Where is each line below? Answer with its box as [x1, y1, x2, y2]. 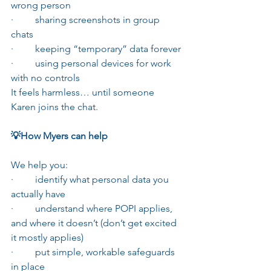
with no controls [11, 71, 80, 83]
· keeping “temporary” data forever [11, 42, 181, 54]
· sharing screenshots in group [11, 13, 162, 25]
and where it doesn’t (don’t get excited [11, 217, 179, 229]
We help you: [11, 158, 68, 171]
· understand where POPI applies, [11, 202, 175, 214]
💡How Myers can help [11, 129, 108, 142]
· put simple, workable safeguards [11, 246, 177, 258]
